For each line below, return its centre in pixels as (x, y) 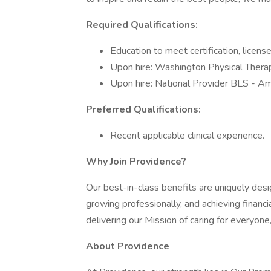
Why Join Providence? (136, 162)
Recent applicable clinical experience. (187, 135)
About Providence (128, 246)
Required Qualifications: (142, 25)
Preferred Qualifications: (143, 109)
